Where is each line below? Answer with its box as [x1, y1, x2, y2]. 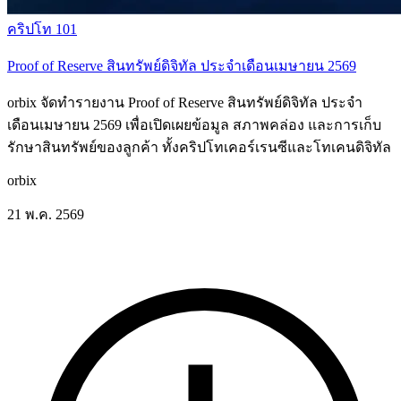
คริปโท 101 [7, 21, 77, 37]
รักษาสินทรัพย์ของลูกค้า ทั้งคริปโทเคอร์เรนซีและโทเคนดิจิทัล [7, 139, 391, 155]
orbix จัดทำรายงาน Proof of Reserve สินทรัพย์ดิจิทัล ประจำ [7, 94, 363, 110]
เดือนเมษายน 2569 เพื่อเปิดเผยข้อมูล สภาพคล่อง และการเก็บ [7, 116, 381, 132]
